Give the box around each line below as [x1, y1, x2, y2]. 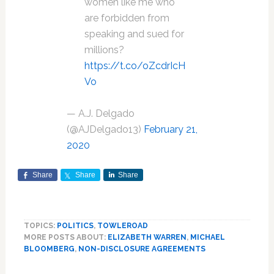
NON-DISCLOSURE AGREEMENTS [78, 245, 206, 253]
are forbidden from [84, 12, 169, 24]
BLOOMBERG [23, 245, 75, 253]
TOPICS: [23, 221, 57, 230]
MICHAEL [190, 233, 225, 242]
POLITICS [56, 221, 94, 230]
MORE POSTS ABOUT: [23, 233, 108, 242]
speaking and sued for [84, 28, 184, 40]
